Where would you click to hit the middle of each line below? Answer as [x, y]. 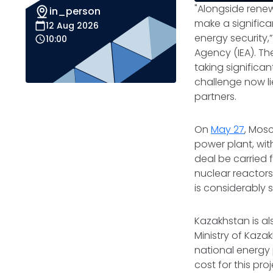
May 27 [228, 129]
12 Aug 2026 [72, 26]
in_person [75, 11]
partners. [217, 97]
